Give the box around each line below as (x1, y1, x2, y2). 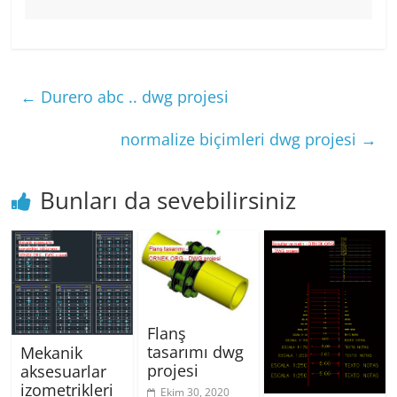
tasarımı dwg (146, 340, 244, 362)
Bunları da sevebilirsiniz (40, 184, 297, 217)
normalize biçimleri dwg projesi (120, 128, 361, 151)
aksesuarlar (20, 361, 107, 383)
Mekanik (20, 342, 83, 364)
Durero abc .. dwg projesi (36, 86, 230, 108)
